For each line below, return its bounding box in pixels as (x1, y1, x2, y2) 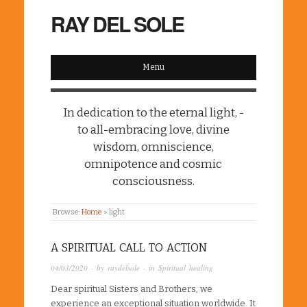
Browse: (53, 208, 81, 217)
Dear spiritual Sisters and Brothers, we (51, 283, 212, 294)
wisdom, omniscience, (93, 140, 214, 153)
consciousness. (112, 174, 195, 188)
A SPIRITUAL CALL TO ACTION (51, 241, 207, 254)
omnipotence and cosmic (84, 157, 223, 171)
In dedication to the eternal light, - (62, 106, 244, 119)
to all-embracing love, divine (77, 123, 230, 136)
